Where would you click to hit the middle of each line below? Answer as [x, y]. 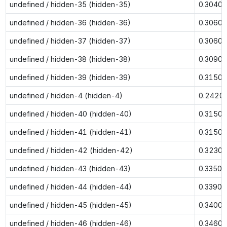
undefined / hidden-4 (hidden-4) [66, 95]
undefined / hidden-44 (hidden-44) [70, 186]
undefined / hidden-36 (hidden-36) [70, 22]
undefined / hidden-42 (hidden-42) [71, 150]
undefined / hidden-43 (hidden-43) [70, 168]
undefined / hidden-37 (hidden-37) [70, 41]
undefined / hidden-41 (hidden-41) [70, 132]
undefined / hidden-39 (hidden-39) [70, 77]
